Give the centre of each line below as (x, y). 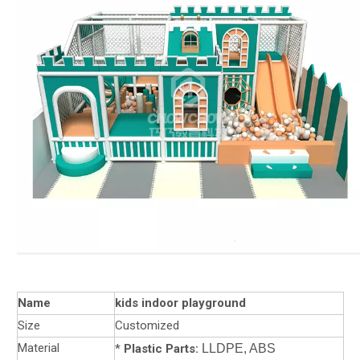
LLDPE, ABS (237, 348)
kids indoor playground (180, 303)
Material (39, 348)
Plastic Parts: (161, 349)
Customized (147, 325)
